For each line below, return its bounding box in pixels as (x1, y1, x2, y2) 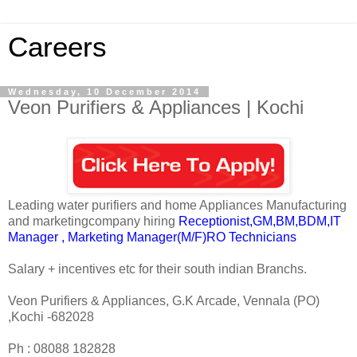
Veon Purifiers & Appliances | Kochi (8, 96, 304, 118)
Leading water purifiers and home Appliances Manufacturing (8, 198, 347, 212)
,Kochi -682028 (8, 309, 94, 324)
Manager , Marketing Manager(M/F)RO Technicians (8, 229, 296, 244)
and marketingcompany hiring (8, 214, 178, 228)
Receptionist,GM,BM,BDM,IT (178, 214, 341, 228)
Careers (8, 32, 107, 62)
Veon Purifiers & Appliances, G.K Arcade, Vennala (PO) (8, 293, 320, 308)
